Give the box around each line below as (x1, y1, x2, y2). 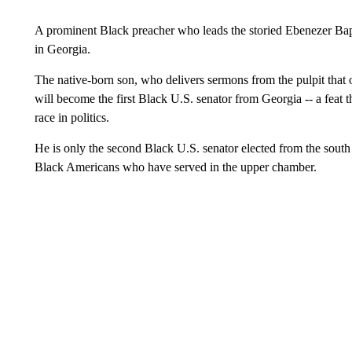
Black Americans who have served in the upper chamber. (34, 160, 317, 174)
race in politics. (34, 111, 109, 124)
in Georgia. (34, 42, 93, 56)
